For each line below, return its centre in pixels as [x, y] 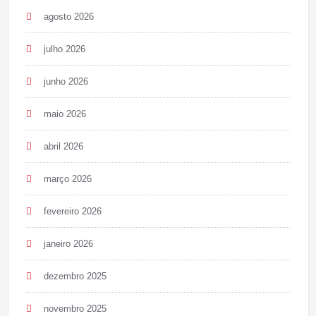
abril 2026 [63, 146]
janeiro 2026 [68, 243]
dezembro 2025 [75, 276]
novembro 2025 [75, 308]
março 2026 [67, 178]
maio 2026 [65, 114]
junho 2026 [66, 81]
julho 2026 [64, 49]
